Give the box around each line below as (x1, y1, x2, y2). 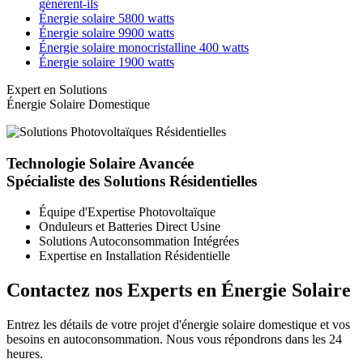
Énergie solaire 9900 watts (39, 26, 174, 41)
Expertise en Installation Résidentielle (39, 249, 230, 263)
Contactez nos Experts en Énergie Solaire (6, 280, 351, 301)
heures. (6, 347, 43, 361)
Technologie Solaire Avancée (6, 154, 194, 172)
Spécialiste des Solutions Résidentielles (6, 172, 257, 190)
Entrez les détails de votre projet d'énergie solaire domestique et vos (6, 318, 350, 332)
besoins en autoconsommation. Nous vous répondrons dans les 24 (6, 332, 342, 347)
